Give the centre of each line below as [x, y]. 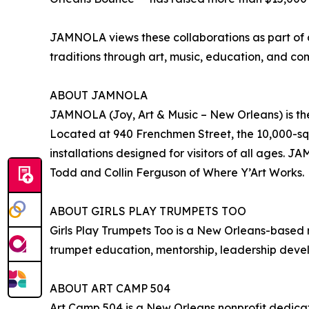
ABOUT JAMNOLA [99, 96]
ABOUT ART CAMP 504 [110, 289]
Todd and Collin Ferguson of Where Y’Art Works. [177, 173]
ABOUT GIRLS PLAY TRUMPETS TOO [148, 211]
